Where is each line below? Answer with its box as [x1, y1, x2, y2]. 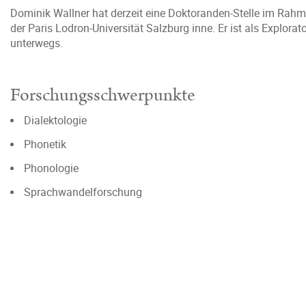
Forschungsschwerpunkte [10, 83, 195, 108]
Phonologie [24, 161, 79, 176]
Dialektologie [24, 113, 87, 128]
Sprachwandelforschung [24, 184, 142, 199]
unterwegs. [10, 36, 63, 51]
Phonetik [24, 137, 66, 152]
